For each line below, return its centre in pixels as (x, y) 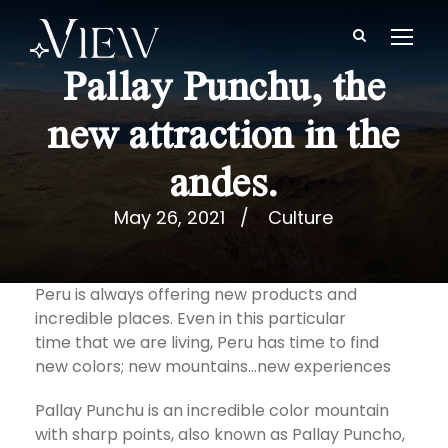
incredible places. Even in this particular (190, 318)
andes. (224, 179)
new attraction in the (224, 131)
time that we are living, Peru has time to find (207, 342)
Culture (300, 217)
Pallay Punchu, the (224, 83)
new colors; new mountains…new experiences (215, 366)
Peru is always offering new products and (196, 294)
